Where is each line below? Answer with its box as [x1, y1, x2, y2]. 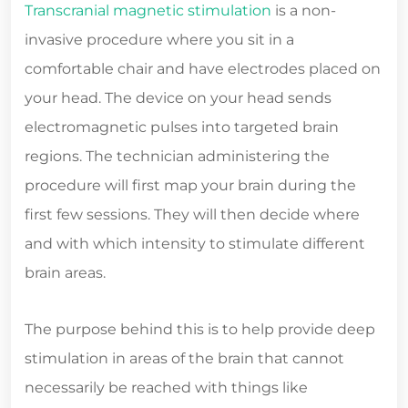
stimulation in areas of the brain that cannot [25, 349, 344, 367]
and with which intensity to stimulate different [25, 234, 365, 252]
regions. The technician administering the [25, 147, 330, 165]
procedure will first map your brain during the [25, 176, 356, 194]
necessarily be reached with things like [25, 378, 308, 396]
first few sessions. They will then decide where [25, 205, 360, 223]
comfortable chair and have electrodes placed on [25, 59, 381, 77]
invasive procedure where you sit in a [25, 30, 294, 48]
